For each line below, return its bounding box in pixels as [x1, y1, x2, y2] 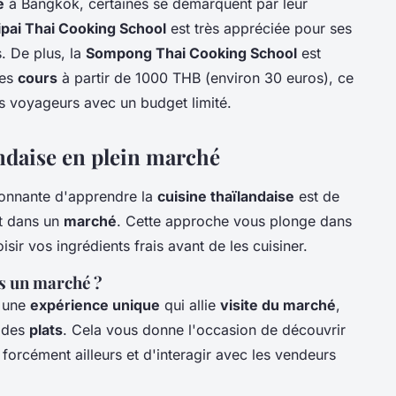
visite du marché [220, 295, 336, 314]
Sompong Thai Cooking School [86, 43, 297, 62]
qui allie [160, 295, 220, 314]
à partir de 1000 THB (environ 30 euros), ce [57, 68, 354, 87]
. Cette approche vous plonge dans [117, 211, 352, 230]
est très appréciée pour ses [166, 19, 352, 37]
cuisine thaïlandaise [157, 187, 294, 205]
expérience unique [30, 295, 160, 314]
